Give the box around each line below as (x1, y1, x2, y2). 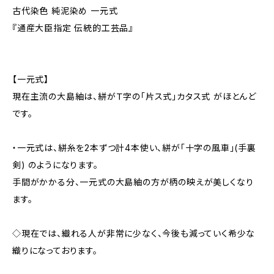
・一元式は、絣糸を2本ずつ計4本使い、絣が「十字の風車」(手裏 (12, 142, 256, 153)
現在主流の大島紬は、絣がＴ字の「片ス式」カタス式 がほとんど (12, 91, 256, 102)
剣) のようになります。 (12, 159, 98, 170)
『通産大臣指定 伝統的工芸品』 (12, 22, 134, 33)
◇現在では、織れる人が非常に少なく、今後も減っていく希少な (12, 228, 256, 239)
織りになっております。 (12, 245, 98, 256)
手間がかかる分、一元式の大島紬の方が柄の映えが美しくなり (12, 176, 254, 187)
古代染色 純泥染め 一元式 (12, 5, 118, 16)
